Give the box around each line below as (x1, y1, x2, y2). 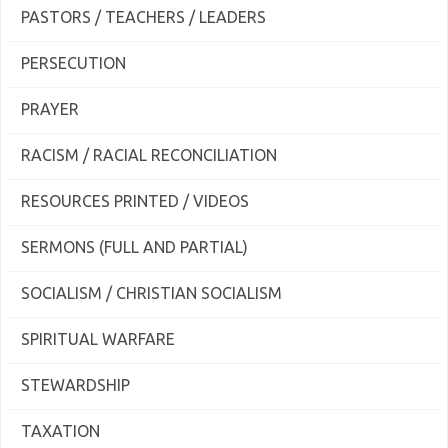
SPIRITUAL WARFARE (21, 330, 175, 348)
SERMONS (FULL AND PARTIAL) (21, 238, 248, 256)
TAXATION (21, 422, 100, 440)
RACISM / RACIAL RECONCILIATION (21, 146, 277, 164)
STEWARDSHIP (21, 376, 130, 394)
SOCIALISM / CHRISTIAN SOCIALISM (21, 284, 282, 302)
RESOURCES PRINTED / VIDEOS (21, 192, 249, 210)
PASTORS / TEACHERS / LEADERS (21, 8, 266, 26)
